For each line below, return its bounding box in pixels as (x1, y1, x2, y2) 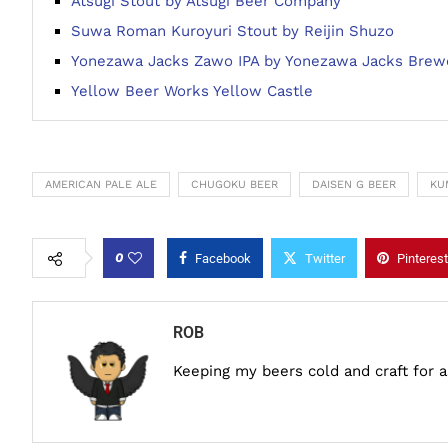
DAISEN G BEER (312, 178, 396, 191)
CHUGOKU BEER (191, 178, 278, 191)
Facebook (195, 251, 251, 266)
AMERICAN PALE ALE (45, 178, 157, 191)
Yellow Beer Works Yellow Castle (71, 82, 313, 100)
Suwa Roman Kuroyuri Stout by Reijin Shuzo (71, 22, 394, 40)
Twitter (305, 251, 345, 266)
